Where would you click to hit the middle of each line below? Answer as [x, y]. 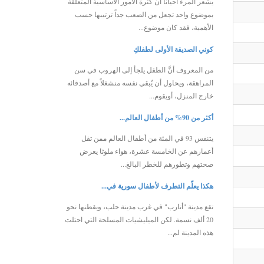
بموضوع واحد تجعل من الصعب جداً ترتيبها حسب [144, 14]
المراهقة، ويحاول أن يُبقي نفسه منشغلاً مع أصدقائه [140, 82]
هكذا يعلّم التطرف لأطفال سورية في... [157, 186]
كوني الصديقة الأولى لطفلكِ [173, 49]
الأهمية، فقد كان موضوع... [176, 27]
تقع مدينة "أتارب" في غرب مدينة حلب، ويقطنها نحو [140, 206]
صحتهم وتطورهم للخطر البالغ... [167, 164]
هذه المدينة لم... [190, 232]
